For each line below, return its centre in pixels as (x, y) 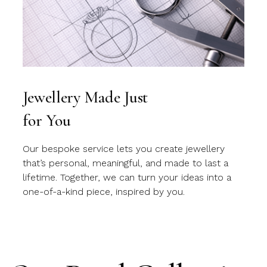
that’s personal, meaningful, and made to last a (126, 163)
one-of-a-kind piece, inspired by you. (104, 192)
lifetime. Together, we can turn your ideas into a (127, 178)
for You (47, 121)
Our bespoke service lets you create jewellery (124, 149)
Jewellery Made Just (86, 97)
